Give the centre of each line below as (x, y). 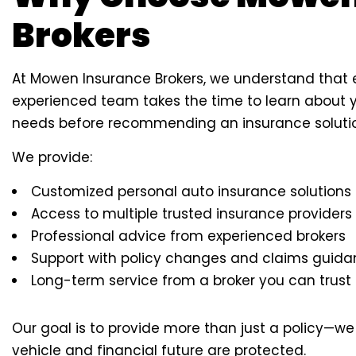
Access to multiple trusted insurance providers (192, 214)
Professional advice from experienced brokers (188, 236)
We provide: (52, 158)
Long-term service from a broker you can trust (191, 281)
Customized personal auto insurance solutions (191, 192)
